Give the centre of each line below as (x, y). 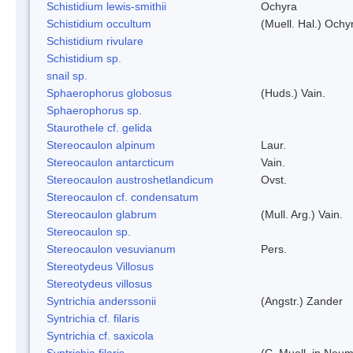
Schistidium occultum (99, 23)
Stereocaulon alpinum (101, 145)
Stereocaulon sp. (89, 231)
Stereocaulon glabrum (102, 214)
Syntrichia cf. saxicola (100, 335)
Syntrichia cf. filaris (93, 318)
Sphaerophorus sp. (94, 110)
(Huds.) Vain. (293, 93)
